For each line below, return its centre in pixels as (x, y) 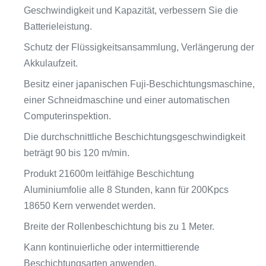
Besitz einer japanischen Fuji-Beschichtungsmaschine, (139, 84)
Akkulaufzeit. (51, 63)
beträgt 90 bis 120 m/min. (77, 153)
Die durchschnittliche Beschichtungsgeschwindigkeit (134, 137)
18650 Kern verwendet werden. (90, 206)
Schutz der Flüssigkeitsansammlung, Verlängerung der (139, 47)
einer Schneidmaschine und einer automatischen (127, 100)
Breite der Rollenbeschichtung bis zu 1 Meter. (119, 227)
